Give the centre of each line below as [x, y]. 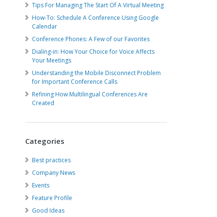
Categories [45, 141]
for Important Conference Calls [75, 82]
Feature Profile [52, 198]
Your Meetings [52, 60]
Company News [54, 173]
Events [41, 185]
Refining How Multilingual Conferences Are [90, 94]
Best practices [52, 160]
